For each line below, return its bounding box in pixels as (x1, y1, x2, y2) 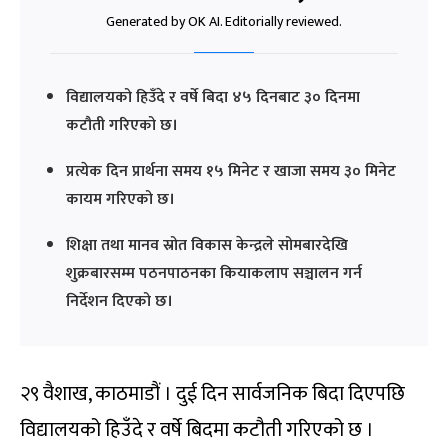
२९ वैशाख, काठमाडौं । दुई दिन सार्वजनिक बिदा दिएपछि (20, 376, 405, 411)
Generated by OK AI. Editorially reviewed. (106, 9, 342, 33)
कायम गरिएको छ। (66, 185, 175, 213)
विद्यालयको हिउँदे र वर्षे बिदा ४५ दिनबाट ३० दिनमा (66, 83, 360, 111)
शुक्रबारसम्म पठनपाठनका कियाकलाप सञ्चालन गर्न (66, 259, 362, 287)
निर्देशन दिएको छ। (66, 287, 173, 315)
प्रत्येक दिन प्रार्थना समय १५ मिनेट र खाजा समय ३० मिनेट (66, 157, 396, 185)
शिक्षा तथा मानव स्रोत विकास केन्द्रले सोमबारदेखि (66, 231, 348, 259)
